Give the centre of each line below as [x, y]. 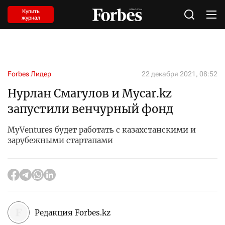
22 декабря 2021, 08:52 [180, 74]
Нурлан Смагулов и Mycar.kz [90, 93]
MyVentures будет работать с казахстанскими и [102, 130]
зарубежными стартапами [60, 140]
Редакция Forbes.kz [73, 212]
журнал [31, 18]
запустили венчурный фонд [90, 109]
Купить [31, 11]
